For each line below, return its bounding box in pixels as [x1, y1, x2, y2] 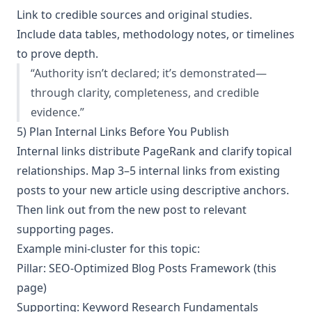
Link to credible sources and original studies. [17, 6, 252, 22]
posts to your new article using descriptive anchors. [17, 182, 289, 198]
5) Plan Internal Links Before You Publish [17, 123, 229, 139]
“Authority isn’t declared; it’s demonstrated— [31, 65, 267, 81]
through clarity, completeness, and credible [31, 84, 259, 100]
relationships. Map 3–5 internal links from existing [17, 162, 280, 178]
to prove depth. [17, 45, 98, 61]
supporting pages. [17, 221, 114, 237]
